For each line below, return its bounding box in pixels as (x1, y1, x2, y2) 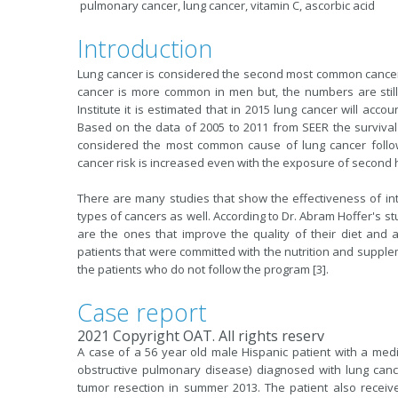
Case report (77, 296, 207, 329)
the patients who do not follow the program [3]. (77, 261, 331, 277)
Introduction (77, 32, 212, 65)
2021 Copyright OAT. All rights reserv (77, 326, 324, 346)
